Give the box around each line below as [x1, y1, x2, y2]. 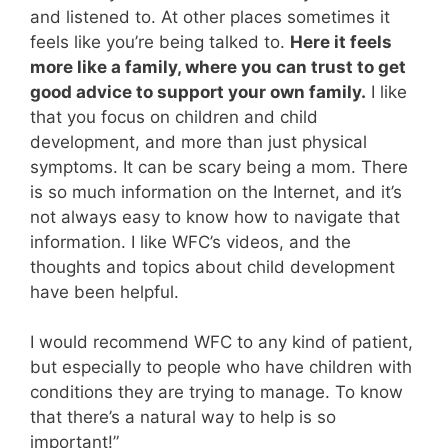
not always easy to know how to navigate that [30, 206, 400, 227]
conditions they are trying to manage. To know [30, 382, 403, 402]
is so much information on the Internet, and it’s [30, 181, 402, 202]
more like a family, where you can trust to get [30, 56, 406, 77]
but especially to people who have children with [30, 357, 412, 377]
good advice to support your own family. [30, 81, 366, 102]
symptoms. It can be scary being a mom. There [30, 156, 408, 177]
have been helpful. [30, 281, 179, 302]
